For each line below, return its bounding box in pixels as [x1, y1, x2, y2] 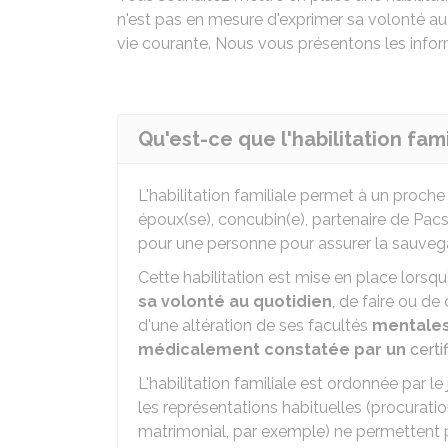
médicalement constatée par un [138, 340, 410, 359]
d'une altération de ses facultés [138, 316, 372, 335]
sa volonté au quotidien [138, 292, 332, 311]
